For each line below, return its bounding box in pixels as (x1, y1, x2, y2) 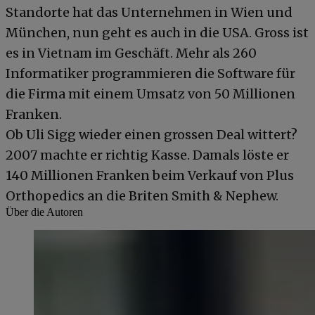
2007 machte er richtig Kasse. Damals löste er (6, 146, 289, 163)
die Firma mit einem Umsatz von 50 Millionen (6, 85, 295, 102)
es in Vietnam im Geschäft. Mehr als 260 (6, 44, 257, 61)
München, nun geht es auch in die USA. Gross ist (6, 24, 309, 41)
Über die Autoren (6, 205, 83, 218)
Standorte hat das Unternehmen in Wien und (6, 4, 292, 20)
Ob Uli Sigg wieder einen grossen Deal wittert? (6, 126, 297, 143)
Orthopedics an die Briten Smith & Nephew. (6, 187, 278, 204)
